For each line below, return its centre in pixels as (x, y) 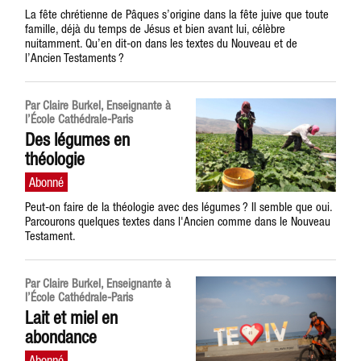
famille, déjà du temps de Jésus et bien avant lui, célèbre (156, 29)
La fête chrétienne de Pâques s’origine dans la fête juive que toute (177, 14)
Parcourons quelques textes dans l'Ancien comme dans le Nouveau (178, 221)
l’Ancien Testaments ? (75, 58)
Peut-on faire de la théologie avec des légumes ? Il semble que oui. (179, 207)
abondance (61, 337)
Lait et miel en (72, 317)
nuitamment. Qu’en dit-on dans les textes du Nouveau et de (162, 43)
